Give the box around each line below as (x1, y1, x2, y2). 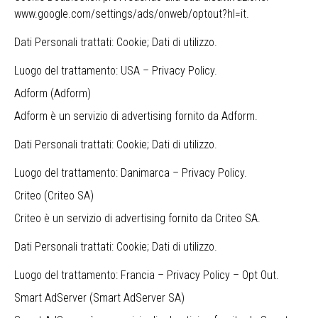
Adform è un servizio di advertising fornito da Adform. (14, 109, 258, 123)
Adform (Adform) (14, 87, 91, 100)
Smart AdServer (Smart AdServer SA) (14, 291, 185, 305)
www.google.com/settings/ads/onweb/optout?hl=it (14, 7, 246, 21)
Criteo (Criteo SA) (14, 189, 94, 202)
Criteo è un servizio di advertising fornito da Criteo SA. (14, 212, 261, 225)
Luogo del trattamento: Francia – (14, 268, 167, 282)
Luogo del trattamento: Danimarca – (14, 166, 182, 180)
